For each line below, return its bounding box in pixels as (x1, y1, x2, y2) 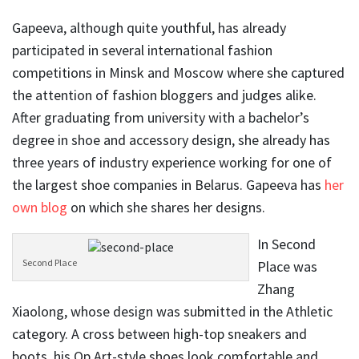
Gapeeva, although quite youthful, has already (12, 18, 286, 37)
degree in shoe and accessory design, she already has (12, 130, 330, 149)
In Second (257, 234, 316, 253)
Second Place (22, 256, 77, 268)
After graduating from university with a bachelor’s (12, 107, 309, 127)
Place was (257, 256, 317, 276)
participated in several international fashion (12, 40, 272, 59)
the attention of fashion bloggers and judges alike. (12, 85, 317, 104)
